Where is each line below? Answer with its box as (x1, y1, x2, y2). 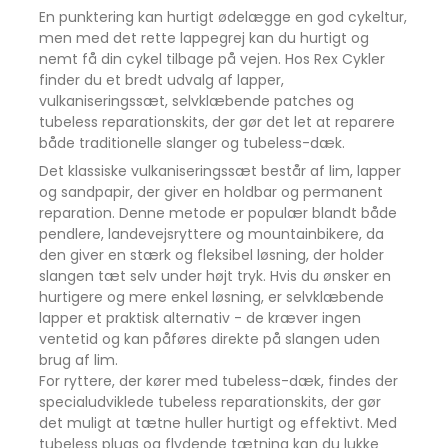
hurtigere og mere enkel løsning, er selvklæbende (39, 286, 385, 307)
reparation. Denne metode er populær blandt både (39, 202, 398, 223)
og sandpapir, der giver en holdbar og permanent (39, 181, 384, 202)
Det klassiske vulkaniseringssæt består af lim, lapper (39, 160, 402, 181)
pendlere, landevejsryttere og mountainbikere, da (39, 223, 385, 244)
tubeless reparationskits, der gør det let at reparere (39, 111, 396, 132)
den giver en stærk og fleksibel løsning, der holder (39, 244, 385, 265)
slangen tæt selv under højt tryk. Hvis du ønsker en (39, 265, 392, 286)
